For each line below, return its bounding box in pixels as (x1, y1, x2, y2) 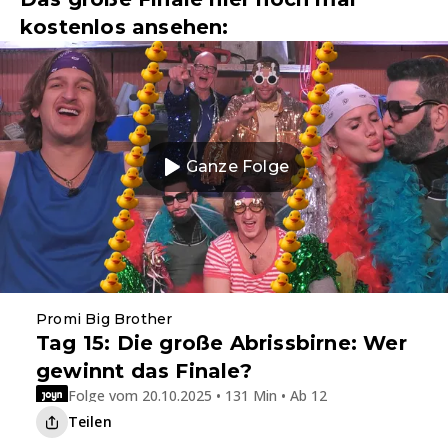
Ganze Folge (185, 157, 290, 177)
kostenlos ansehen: (20, 15, 229, 39)
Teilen (68, 412, 112, 432)
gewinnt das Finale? (36, 359, 252, 384)
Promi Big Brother (36, 310, 173, 329)
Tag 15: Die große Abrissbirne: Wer (36, 331, 407, 356)
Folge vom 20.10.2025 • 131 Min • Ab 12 (68, 385, 327, 405)
